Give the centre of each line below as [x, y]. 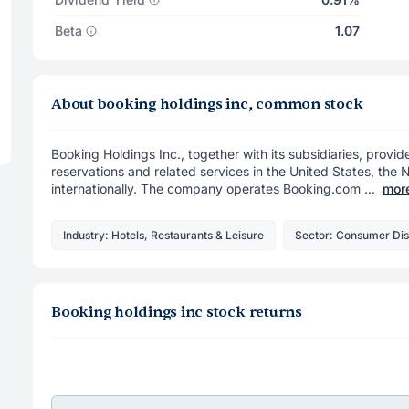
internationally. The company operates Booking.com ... [213, 189]
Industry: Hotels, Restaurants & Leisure [163, 235]
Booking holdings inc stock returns [177, 312]
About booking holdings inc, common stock [207, 104]
